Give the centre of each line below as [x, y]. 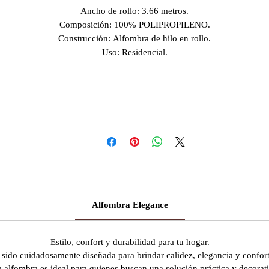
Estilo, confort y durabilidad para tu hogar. [130, 242]
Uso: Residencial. [134, 52]
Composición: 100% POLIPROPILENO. [134, 25]
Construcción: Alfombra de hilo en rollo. [134, 38]
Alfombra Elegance [130, 205]
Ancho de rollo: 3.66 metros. [134, 11]
